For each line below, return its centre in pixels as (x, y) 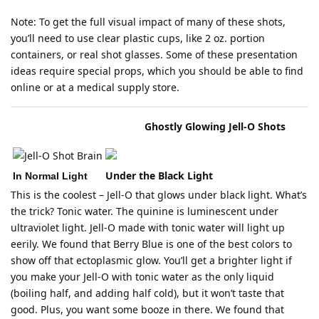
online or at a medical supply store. (95, 87)
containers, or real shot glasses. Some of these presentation (154, 54)
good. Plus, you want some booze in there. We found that (147, 309)
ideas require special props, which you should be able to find (157, 71)
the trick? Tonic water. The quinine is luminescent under (145, 211)
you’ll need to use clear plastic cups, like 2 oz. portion (138, 38)
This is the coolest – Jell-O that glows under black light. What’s (159, 195)
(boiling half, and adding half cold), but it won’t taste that (147, 293)
